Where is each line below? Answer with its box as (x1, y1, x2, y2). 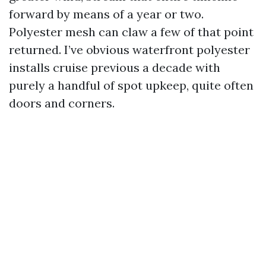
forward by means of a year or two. (9, 7, 204, 21)
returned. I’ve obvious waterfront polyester (9, 42, 250, 57)
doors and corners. (9, 96, 115, 110)
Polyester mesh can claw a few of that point (9, 24, 254, 39)
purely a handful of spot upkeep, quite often (9, 78, 254, 93)
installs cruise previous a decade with (9, 60, 220, 75)
